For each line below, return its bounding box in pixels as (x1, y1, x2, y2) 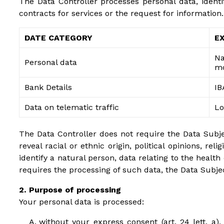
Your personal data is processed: (19, 197, 144, 206)
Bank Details (24, 82, 72, 92)
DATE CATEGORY (24, 33, 92, 42)
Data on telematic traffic (24, 102, 119, 112)
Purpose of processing (29, 185, 121, 194)
